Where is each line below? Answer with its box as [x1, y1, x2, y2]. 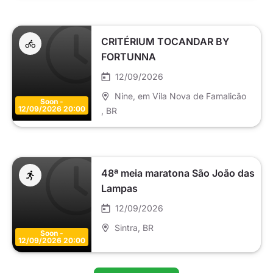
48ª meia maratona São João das [101, 167, 255, 180]
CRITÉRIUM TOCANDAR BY [101, 35, 229, 48]
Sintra [115, 222, 138, 233]
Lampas [101, 182, 138, 195]
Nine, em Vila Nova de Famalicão [115, 91, 246, 102]
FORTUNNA [101, 51, 156, 63]
